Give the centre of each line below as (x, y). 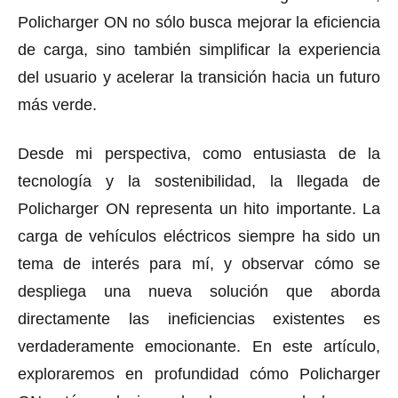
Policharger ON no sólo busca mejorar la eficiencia (199, 22)
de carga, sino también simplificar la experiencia (199, 49)
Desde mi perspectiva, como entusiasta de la (199, 153)
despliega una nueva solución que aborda (199, 291)
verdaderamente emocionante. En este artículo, (199, 346)
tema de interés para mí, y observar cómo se (199, 263)
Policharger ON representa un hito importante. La (199, 208)
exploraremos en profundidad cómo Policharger (199, 374)
